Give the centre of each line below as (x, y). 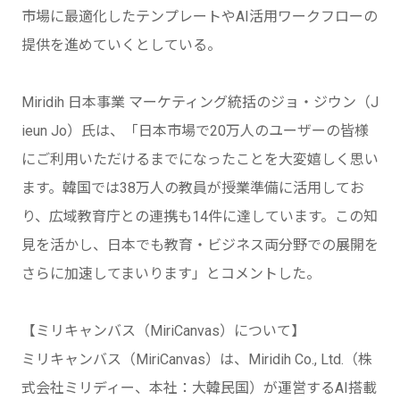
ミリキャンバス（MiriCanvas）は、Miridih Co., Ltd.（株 (197, 359)
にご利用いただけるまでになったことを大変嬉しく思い (200, 159)
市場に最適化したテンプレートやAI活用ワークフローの (200, 16)
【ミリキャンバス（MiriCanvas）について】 (163, 330)
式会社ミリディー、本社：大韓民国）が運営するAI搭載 (199, 387)
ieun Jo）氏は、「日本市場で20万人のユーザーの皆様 (195, 130)
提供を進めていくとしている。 (121, 45)
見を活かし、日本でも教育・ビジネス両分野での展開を (200, 245)
